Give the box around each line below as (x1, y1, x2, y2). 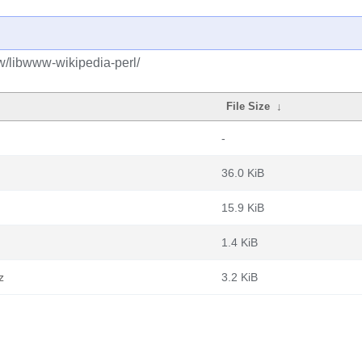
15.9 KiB (221, 201, 264, 214)
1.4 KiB (221, 236, 258, 249)
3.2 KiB (221, 271, 258, 284)
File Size (226, 100, 271, 112)
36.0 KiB (221, 166, 264, 179)
